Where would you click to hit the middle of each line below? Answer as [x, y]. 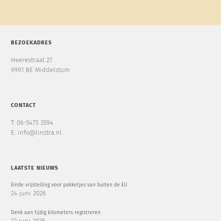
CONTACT [23, 106]
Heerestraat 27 [31, 61]
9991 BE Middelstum [40, 71]
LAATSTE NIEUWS [34, 168]
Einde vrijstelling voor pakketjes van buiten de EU [69, 185]
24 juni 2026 [28, 194]
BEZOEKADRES [31, 43]
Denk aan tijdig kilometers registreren [55, 213]
